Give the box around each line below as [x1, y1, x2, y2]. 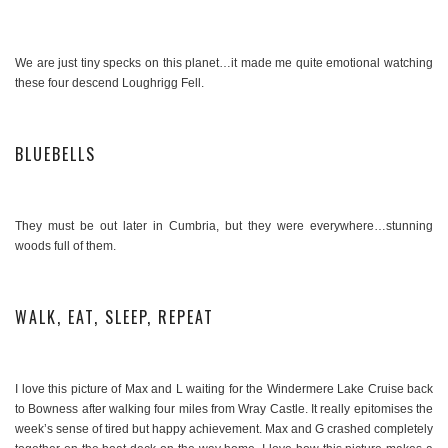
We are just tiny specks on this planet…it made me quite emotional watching [15, 56, 433, 71]
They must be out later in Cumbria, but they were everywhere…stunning [15, 219, 433, 234]
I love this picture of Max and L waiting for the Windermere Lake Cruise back [15, 382, 433, 397]
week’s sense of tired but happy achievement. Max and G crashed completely [15, 422, 433, 437]
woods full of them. [15, 239, 116, 254]
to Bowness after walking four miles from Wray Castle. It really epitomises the [15, 402, 433, 417]
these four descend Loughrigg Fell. [15, 76, 204, 91]
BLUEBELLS [15, 142, 96, 167]
